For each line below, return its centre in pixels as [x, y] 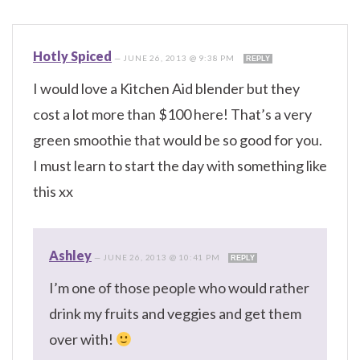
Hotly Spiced [72, 56]
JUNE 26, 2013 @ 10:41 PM [163, 258]
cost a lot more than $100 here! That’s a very [172, 115]
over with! [82, 340]
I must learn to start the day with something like [180, 166]
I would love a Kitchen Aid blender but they [166, 89]
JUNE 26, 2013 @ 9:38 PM [180, 58]
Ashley [70, 256]
